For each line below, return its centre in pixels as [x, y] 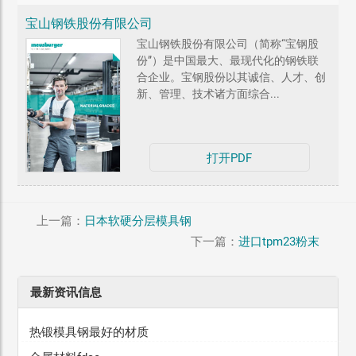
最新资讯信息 [66, 292]
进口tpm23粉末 [279, 241]
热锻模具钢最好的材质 [89, 332]
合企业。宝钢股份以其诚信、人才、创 [232, 77]
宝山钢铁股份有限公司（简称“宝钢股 [228, 44]
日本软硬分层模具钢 [137, 221]
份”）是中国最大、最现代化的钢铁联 [228, 61]
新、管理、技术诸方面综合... [209, 94]
